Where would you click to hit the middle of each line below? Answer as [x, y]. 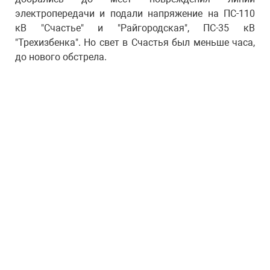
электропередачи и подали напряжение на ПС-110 [135, 14]
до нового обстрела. [61, 57]
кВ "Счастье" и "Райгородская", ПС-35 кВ [135, 28]
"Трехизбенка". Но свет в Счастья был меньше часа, [135, 42]
